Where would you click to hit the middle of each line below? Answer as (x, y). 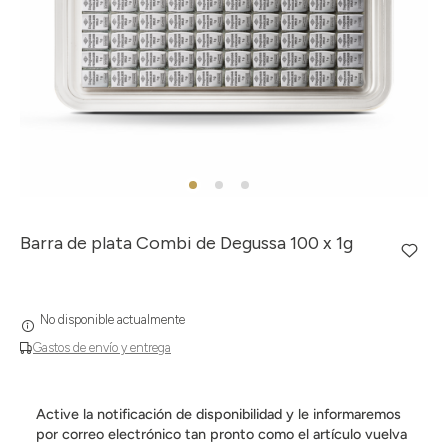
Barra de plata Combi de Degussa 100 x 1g (186, 243)
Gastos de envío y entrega (102, 347)
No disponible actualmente (112, 319)
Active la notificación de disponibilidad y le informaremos (218, 414)
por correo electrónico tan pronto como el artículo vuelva (221, 434)
